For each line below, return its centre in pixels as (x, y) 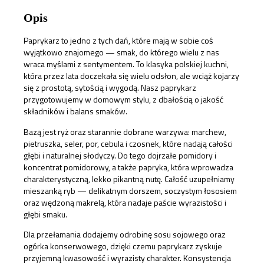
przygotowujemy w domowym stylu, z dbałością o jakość (123, 100)
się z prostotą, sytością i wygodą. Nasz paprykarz (110, 88)
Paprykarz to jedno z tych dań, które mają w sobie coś (118, 41)
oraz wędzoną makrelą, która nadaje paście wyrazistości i (125, 202)
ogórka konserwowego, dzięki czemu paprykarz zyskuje (123, 246)
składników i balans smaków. (75, 111)
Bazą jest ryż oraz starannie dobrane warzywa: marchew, (125, 131)
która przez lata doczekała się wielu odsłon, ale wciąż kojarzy (131, 76)
